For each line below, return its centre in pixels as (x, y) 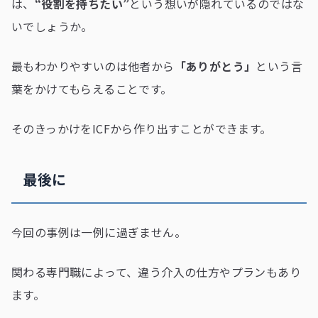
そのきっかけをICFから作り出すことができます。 (142, 128)
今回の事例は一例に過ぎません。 (99, 232)
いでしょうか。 (52, 26)
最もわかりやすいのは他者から (93, 66)
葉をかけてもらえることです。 (92, 88)
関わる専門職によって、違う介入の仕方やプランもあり (156, 272)
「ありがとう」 (215, 66)
